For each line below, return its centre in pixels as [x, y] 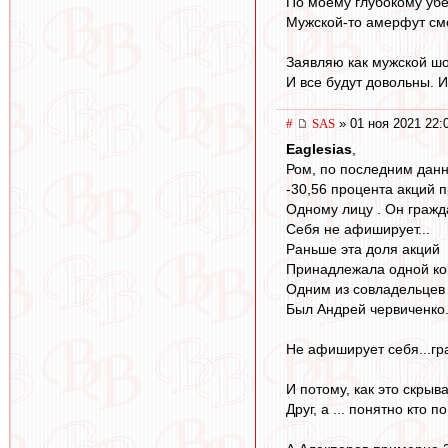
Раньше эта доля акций [363, 249]
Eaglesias [319, 149]
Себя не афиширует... [358, 229]
